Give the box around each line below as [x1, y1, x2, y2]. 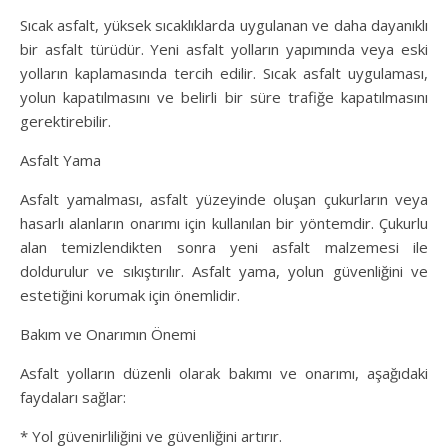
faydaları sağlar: [20, 387, 126, 408]
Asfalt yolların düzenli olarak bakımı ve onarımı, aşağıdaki [20, 363, 428, 384]
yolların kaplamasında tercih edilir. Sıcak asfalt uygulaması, [20, 63, 428, 84]
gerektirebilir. [20, 111, 111, 132]
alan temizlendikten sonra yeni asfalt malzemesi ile [20, 237, 428, 258]
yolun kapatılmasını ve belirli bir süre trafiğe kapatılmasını [20, 87, 428, 108]
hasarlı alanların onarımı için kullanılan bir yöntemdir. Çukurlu [20, 213, 428, 234]
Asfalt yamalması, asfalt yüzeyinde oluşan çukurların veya [20, 189, 428, 210]
